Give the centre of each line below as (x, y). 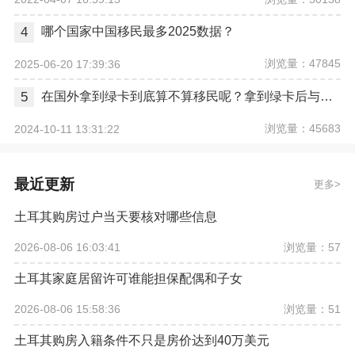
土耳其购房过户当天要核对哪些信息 (115, 217)
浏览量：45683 (303, 129)
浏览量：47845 (303, 64)
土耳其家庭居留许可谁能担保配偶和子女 (128, 278)
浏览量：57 (313, 247)
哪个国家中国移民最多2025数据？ (137, 32)
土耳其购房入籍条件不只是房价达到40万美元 (141, 340)
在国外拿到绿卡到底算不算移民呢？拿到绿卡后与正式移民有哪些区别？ (326, 97)
